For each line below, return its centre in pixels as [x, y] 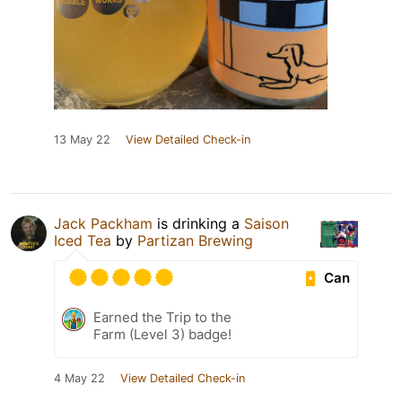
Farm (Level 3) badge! [162, 335]
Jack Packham [103, 224]
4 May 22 [79, 379]
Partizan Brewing [195, 241]
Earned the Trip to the [162, 318]
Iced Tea [83, 241]
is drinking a [198, 224]
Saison [267, 224]
